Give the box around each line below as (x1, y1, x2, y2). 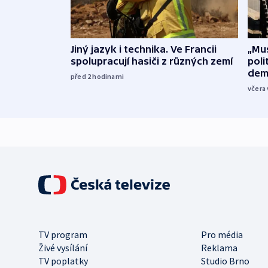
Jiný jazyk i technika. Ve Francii (71, 44, 217, 55)
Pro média (201, 228, 243, 240)
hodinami (92, 72, 124, 81)
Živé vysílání (38, 241, 87, 254)
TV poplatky (38, 254, 88, 267)
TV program (38, 228, 87, 240)
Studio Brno (201, 254, 249, 267)
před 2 (71, 72, 93, 81)
